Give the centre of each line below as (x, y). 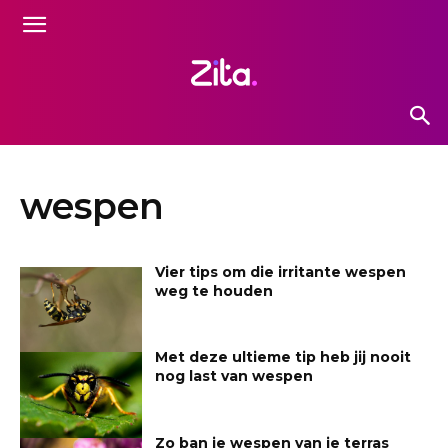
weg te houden (214, 290)
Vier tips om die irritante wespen (281, 271)
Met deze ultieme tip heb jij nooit (283, 357)
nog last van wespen (234, 376)
